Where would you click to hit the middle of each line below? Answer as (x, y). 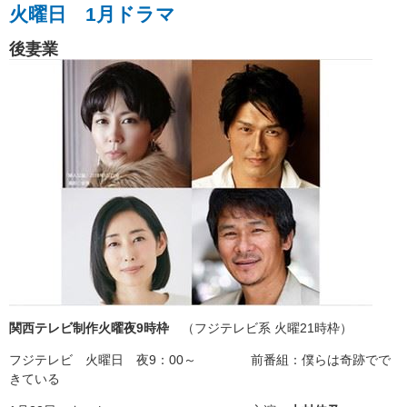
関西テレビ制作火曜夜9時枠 (89, 328)
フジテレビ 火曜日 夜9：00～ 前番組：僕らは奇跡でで (200, 359)
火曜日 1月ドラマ (92, 15)
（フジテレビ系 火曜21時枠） (261, 328)
